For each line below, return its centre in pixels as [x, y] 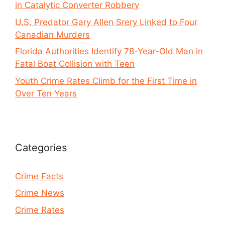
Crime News [40, 193]
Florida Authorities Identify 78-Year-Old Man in [109, 51]
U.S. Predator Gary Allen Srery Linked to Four [106, 22]
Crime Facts [39, 176]
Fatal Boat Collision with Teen [75, 64]
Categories [41, 147]
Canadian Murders [52, 34]
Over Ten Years [46, 93]
